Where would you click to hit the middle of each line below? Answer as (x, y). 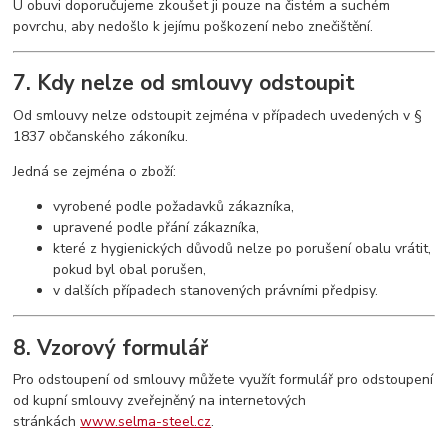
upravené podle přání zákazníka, (156, 228)
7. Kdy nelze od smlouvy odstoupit (184, 83)
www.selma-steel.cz (146, 422)
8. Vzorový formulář (111, 347)
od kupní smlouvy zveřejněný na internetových (160, 401)
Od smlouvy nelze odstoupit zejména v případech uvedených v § (218, 116)
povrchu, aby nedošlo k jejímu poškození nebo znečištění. (193, 26)
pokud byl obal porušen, (130, 270)
